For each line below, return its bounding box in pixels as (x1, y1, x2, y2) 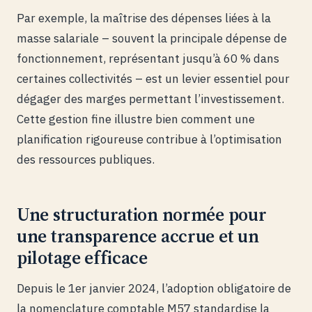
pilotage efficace (17, 245, 148, 271)
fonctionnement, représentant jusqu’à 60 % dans (17, 51, 279, 67)
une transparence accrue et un (17, 224, 259, 249)
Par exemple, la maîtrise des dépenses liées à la (17, 10, 271, 26)
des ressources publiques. (17, 152, 155, 168)
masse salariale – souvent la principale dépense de (17, 31, 287, 47)
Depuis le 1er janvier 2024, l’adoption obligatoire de (17, 281, 291, 297)
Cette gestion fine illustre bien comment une (17, 111, 255, 127)
